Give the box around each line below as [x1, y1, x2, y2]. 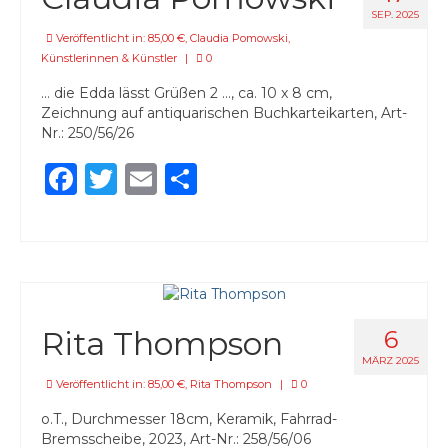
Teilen [197, 158, 291, 198]
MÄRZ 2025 [362, 354, 419, 368]
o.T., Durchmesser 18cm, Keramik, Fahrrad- [41, 410, 337, 429]
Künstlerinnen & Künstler [41, 50, 177, 65]
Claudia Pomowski [190, 30, 288, 45]
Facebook [77, 158, 231, 198]
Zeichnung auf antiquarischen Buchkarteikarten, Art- [41, 103, 407, 122]
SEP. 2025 [371, 7, 419, 21]
